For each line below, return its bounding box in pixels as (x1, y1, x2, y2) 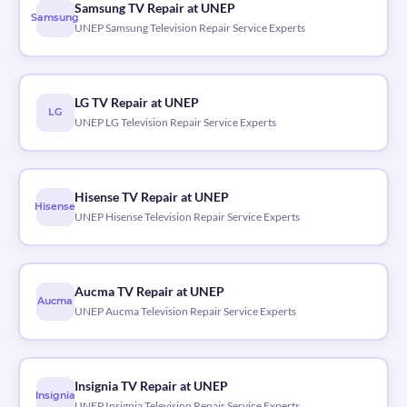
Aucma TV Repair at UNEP (74, 284, 224, 300)
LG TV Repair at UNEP (74, 95, 199, 111)
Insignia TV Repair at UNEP (74, 379, 228, 394)
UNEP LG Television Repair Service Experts (74, 115, 276, 130)
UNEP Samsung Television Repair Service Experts (74, 21, 305, 35)
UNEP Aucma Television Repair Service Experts (74, 304, 296, 319)
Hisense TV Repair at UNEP (74, 190, 229, 205)
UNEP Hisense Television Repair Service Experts (74, 210, 300, 224)
